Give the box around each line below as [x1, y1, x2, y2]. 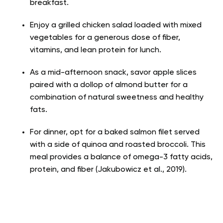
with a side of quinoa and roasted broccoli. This [30, 140, 206, 149]
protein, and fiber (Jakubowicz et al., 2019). [30, 165, 187, 174]
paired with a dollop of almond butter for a [30, 81, 188, 89]
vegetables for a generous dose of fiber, [30, 33, 180, 42]
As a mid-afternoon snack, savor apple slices [30, 68, 197, 77]
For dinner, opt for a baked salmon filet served [30, 128, 200, 136]
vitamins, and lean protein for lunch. [30, 46, 161, 54]
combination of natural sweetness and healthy [30, 93, 204, 102]
